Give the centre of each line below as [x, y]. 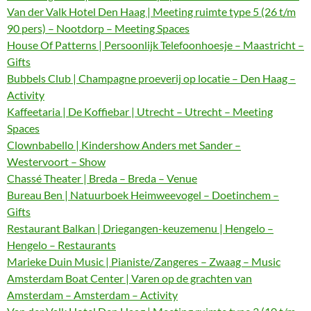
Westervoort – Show [56, 161]
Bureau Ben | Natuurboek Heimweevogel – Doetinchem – [143, 195]
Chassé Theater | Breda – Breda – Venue [102, 178]
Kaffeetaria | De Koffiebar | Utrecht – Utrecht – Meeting [140, 111]
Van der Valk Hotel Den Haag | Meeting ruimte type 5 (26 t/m [151, 11]
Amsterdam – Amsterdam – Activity [92, 295]
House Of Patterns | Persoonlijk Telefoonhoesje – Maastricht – [155, 45]
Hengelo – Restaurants [61, 245]
